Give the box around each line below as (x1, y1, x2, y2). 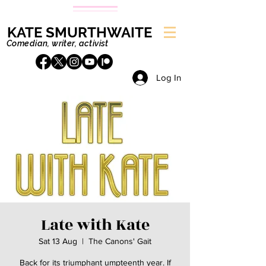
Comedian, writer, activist (7, 39, 109, 48)
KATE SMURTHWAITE (7, 24, 152, 41)
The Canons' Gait (88, 236, 151, 246)
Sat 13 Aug (39, 236, 77, 246)
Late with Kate (40, 213, 150, 237)
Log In (156, 72, 182, 83)
